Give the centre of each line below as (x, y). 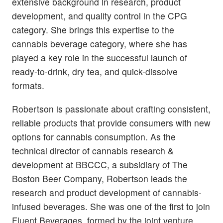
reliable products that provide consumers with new (111, 122)
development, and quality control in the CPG (100, 15)
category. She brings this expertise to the (93, 29)
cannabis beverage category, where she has (100, 43)
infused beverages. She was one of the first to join (111, 206)
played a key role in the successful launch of (100, 57)
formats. (28, 85)
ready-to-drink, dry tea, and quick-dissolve (95, 71)
